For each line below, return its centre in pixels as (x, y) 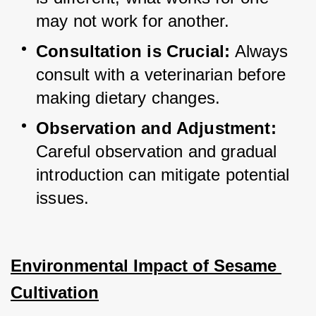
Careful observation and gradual (157, 152)
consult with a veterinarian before (161, 75)
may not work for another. (133, 21)
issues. (63, 198)
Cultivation (55, 293)
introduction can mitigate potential (163, 175)
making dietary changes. (128, 98)
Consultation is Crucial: (133, 51)
